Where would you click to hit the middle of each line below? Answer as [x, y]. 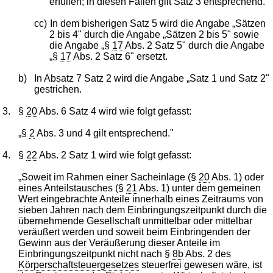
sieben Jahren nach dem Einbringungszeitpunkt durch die [143, 210]
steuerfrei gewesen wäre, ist [201, 264]
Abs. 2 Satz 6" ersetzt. [120, 56]
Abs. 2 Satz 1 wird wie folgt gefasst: [115, 155]
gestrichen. [58, 89]
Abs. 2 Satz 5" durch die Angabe [194, 45]
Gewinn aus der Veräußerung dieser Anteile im [119, 243]
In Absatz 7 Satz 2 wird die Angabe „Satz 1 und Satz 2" [151, 78]
